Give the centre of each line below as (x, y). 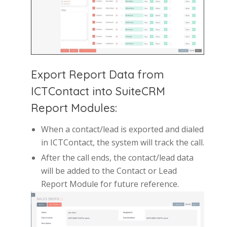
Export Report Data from (97, 74)
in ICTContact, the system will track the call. (122, 142)
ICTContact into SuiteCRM (98, 91)
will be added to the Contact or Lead (109, 171)
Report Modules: (74, 108)
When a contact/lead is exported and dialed (122, 129)
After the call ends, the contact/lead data (117, 157)
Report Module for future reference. (110, 184)
